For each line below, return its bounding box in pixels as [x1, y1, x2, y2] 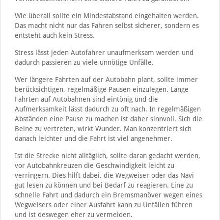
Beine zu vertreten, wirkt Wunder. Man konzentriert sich [14, 124, 192, 133]
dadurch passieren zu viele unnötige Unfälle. [14, 58, 154, 66]
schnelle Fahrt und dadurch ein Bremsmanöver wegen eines [14, 191, 202, 199]
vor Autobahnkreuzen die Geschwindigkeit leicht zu [14, 161, 174, 169]
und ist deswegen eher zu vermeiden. [14, 210, 133, 219]
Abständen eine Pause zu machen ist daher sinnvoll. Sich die [14, 114, 202, 123]
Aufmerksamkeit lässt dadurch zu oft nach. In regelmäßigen [14, 105, 201, 113]
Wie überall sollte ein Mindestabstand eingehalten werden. [14, 11, 199, 20]
